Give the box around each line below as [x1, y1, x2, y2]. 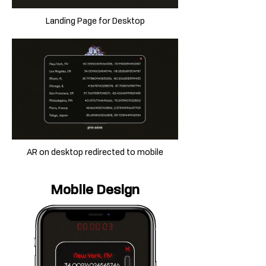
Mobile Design [50, 180, 140, 198]
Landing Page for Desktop [45, 17, 145, 26]
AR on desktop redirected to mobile [27, 148, 163, 157]
